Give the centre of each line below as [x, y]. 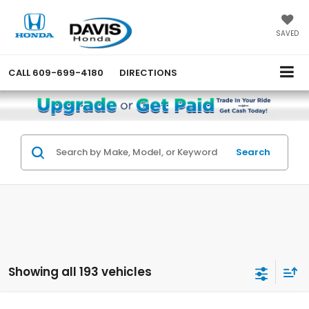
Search [253, 152]
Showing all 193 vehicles [80, 272]
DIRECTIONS [148, 73]
